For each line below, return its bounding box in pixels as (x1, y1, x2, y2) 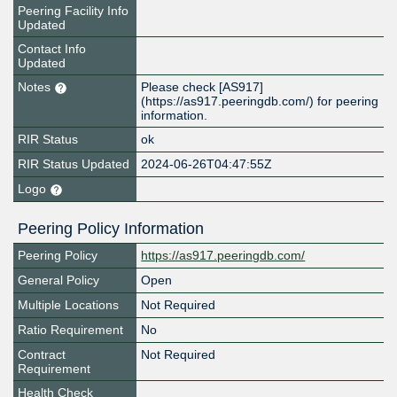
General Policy (18, 273, 99, 288)
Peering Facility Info (18, 4, 128, 19)
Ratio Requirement (18, 323, 123, 338)
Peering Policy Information (18, 220, 204, 238)
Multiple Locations (18, 298, 119, 313)
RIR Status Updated (18, 157, 129, 172)
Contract (18, 347, 66, 362)
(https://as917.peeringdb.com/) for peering (141, 94, 379, 109)
